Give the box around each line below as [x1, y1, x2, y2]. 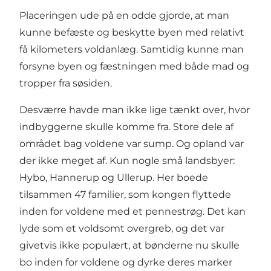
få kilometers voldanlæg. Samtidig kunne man [19, 44, 244, 56]
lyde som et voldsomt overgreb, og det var [19, 223, 224, 235]
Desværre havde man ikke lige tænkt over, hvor [19, 104, 250, 116]
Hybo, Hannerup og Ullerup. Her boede [19, 172, 208, 184]
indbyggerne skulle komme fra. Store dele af [19, 121, 233, 133]
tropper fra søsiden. [19, 77, 112, 90]
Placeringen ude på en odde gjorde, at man [19, 10, 229, 22]
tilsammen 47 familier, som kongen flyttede [19, 189, 231, 201]
